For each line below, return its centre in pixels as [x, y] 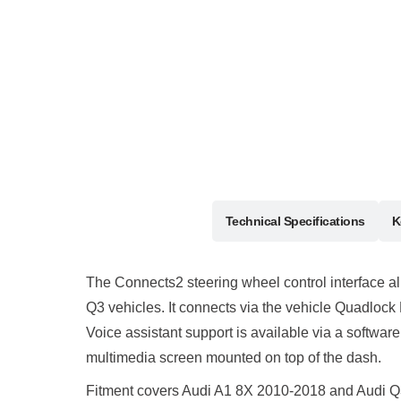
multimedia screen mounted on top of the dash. [234, 358]
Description [166, 221]
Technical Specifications [295, 221]
